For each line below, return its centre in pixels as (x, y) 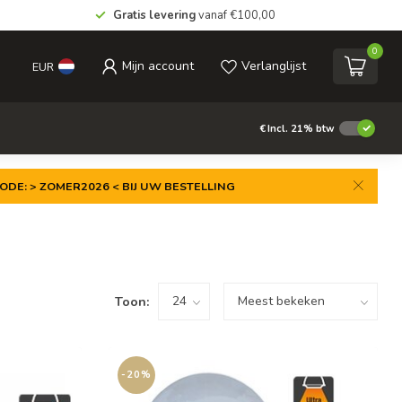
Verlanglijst (274, 66)
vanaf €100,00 (235, 15)
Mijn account (158, 66)
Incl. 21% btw (301, 128)
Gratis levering (154, 15)
